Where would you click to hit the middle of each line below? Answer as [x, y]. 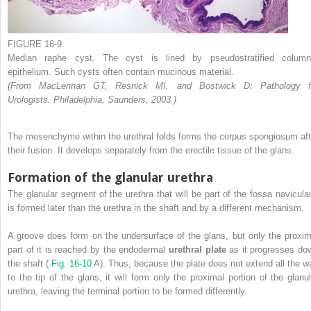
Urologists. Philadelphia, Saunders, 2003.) [92, 100]
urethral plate [199, 250]
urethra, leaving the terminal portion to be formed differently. [127, 291]
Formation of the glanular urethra [110, 177]
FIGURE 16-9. [36, 44]
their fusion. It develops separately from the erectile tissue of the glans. [151, 150]
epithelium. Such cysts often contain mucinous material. [121, 72]
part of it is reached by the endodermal [88, 250]
